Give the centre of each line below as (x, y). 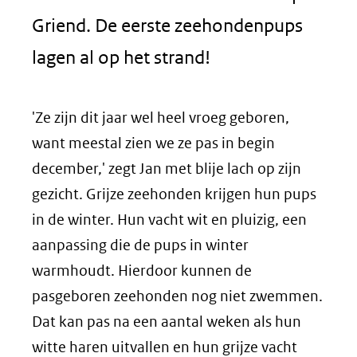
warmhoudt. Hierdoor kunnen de (142, 271)
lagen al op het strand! (121, 57)
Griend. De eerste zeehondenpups (167, 25)
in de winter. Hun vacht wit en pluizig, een (169, 220)
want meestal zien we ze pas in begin (153, 143)
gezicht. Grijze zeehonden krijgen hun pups (174, 194)
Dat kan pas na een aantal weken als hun (167, 322)
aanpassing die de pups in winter (140, 245)
